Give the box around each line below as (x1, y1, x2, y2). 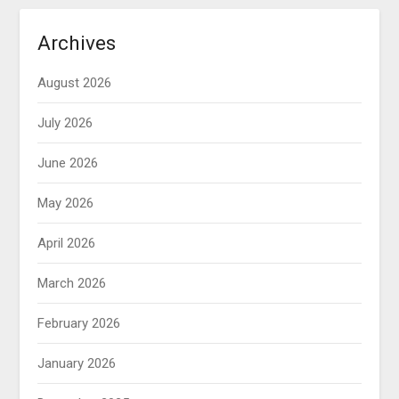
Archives (37, 31, 117, 55)
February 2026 (37, 315, 121, 332)
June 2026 (37, 155, 99, 172)
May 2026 (37, 195, 94, 212)
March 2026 (37, 275, 107, 292)
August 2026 (37, 75, 112, 92)
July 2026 (37, 115, 94, 132)
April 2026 (37, 235, 96, 252)
